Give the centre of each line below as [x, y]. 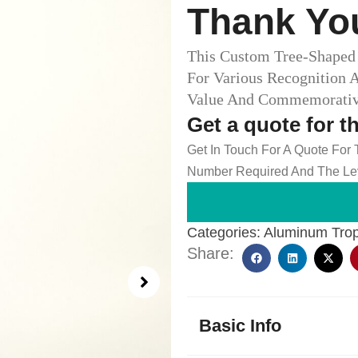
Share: [211, 253]
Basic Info [240, 326]
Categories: [224, 233]
